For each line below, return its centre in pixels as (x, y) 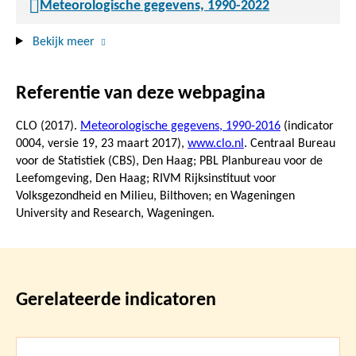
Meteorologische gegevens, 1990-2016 (180, 126)
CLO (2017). (48, 126)
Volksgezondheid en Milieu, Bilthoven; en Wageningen (155, 196)
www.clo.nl (216, 143)
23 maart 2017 (139, 143)
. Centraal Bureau (290, 143)
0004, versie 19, (58, 143)
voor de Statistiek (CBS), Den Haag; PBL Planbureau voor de (169, 161)
